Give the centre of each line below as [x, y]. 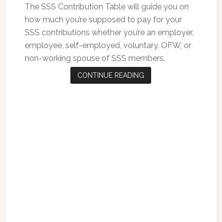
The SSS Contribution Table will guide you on [107, 7]
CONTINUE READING [111, 76]
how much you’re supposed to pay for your [103, 20]
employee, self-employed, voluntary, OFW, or [108, 46]
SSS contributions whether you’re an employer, [109, 33]
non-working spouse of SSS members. [96, 58]
